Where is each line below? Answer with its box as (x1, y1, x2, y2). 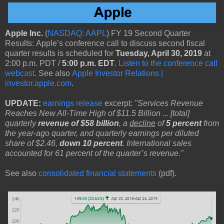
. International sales (122, 138, 191, 147)
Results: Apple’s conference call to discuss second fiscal (5, 38, 205, 47)
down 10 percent (59, 138, 122, 147)
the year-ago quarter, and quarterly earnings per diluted (5, 128, 199, 137)
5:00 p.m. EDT (62, 58, 114, 67)
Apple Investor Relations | (72, 68, 163, 77)
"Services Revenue (134, 98, 203, 107)
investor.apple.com (5, 78, 71, 87)
